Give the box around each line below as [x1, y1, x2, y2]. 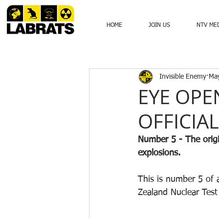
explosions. [138, 149, 183, 157]
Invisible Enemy [159, 73, 206, 80]
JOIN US [149, 22, 170, 28]
